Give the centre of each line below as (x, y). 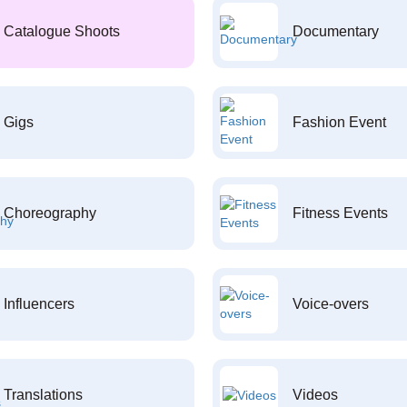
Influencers (39, 304)
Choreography (50, 213)
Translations (43, 395)
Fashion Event (339, 122)
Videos (315, 395)
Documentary (336, 31)
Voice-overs (331, 304)
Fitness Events (340, 213)
